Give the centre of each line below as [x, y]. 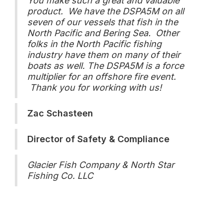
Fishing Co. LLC [60, 176]
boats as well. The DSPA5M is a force [106, 66]
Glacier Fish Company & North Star [101, 165]
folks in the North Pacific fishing [94, 44]
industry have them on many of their [104, 55]
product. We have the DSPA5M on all [106, 11]
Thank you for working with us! [94, 87]
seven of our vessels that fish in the [103, 22]
